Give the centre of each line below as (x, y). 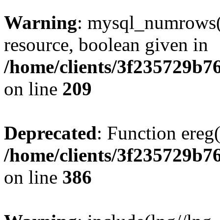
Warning (41, 22)
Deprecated (50, 133)
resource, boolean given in (106, 44)
